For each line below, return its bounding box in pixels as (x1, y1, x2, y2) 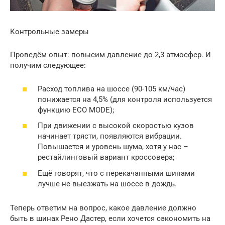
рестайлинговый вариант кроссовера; (38, 153, 174, 162)
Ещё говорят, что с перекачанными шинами (38, 168, 195, 178)
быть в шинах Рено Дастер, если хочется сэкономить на (10, 213, 210, 223)
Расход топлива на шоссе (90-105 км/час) (38, 84, 185, 93)
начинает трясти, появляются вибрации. (38, 132, 182, 141)
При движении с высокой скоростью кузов (38, 121, 194, 131)
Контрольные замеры (10, 27, 89, 37)
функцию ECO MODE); (38, 105, 114, 115)
